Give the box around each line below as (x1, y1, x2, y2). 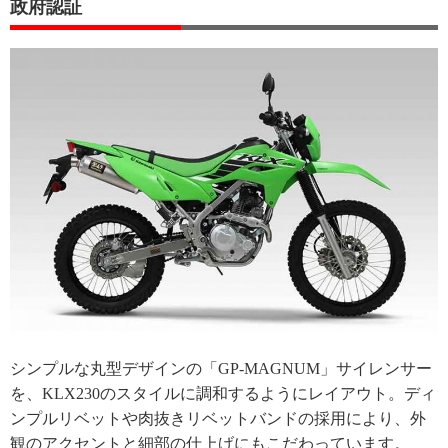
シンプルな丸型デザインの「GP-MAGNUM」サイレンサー (10, 360, 432, 378)
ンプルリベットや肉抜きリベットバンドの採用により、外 (10, 410, 426, 428)
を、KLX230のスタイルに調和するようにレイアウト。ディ (10, 385, 436, 403)
